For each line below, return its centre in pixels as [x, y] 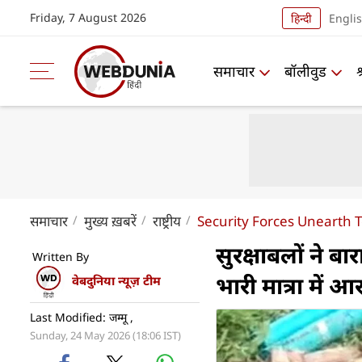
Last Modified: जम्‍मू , [82, 317]
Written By [61, 257]
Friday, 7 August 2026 [88, 17]
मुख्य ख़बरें [110, 221]
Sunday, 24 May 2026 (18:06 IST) [105, 335]
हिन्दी [301, 18]
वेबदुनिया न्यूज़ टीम [116, 281]
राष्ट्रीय [167, 221]
